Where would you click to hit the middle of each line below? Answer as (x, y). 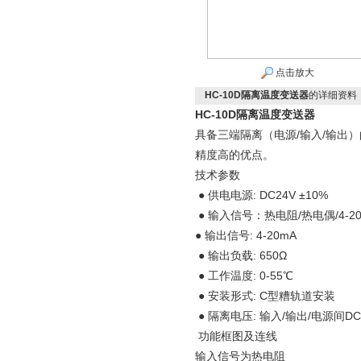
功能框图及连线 (236, 336)
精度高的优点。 (234, 155)
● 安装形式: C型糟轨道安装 (265, 296)
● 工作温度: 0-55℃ (244, 276)
